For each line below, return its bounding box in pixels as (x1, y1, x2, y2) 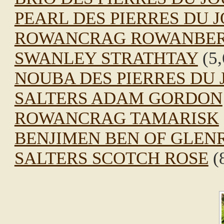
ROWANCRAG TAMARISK (14, 108, 219, 128)
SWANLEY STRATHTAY (14, 48, 198, 68)
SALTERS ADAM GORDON (14, 88, 222, 108)
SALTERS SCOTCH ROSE (14, 148, 208, 168)
